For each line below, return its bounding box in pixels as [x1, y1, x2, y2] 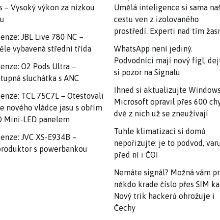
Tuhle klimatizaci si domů [114, 127, 206, 136]
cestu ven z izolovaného [114, 15, 199, 24]
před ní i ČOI [114, 150, 158, 159]
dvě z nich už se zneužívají [114, 109, 208, 118]
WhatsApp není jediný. [114, 44, 192, 53]
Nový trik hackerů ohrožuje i [114, 192, 215, 200]
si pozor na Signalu [114, 68, 180, 77]
